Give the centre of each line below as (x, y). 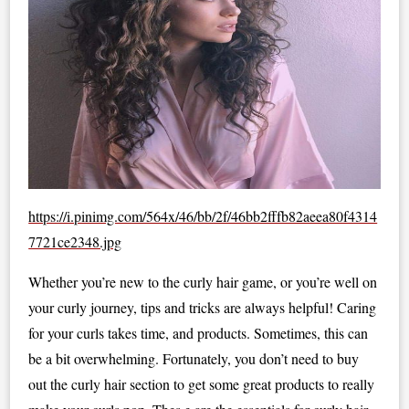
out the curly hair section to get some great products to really (202, 384)
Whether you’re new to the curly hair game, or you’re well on (203, 282)
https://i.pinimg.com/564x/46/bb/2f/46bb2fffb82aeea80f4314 (203, 216)
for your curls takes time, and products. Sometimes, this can (199, 333)
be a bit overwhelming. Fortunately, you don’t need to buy (194, 358)
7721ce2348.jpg (75, 241)
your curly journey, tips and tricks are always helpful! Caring (203, 307)
